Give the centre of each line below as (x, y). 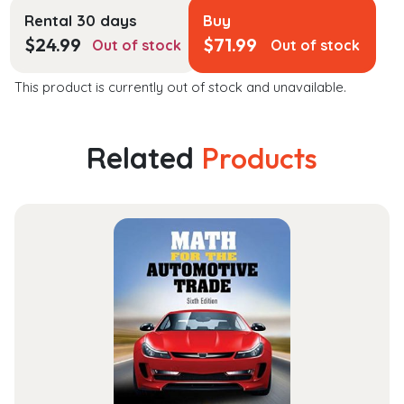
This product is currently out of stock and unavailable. (180, 87)
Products (260, 158)
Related (144, 158)
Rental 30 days (81, 21)
